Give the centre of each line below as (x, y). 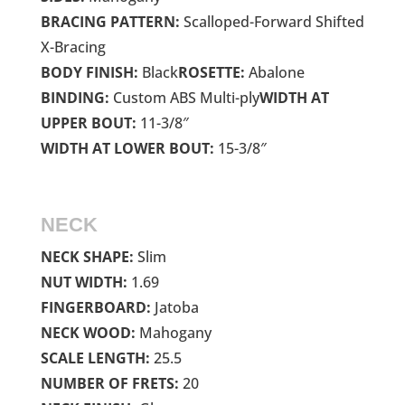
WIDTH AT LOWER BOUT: (127, 148)
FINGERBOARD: (95, 307)
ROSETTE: (211, 72)
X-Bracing (73, 47)
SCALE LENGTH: (95, 358)
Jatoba (174, 307)
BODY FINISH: (89, 72)
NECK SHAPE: (87, 256)
